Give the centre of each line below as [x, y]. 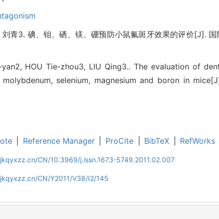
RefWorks [198, 141]
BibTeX [157, 141]
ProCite [119, 141]
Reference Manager [59, 141]
